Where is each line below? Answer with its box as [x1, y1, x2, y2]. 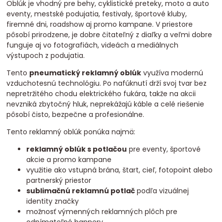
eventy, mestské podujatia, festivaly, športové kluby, [6, 9, 187, 19]
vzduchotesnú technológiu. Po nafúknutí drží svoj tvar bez [6, 78, 207, 89]
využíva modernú [141, 68, 204, 78]
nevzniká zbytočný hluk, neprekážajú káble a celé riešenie [6, 99, 205, 110]
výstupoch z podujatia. [6, 51, 85, 61]
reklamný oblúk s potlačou [26, 144, 127, 155]
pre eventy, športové [127, 144, 201, 155]
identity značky [26, 196, 79, 207]
